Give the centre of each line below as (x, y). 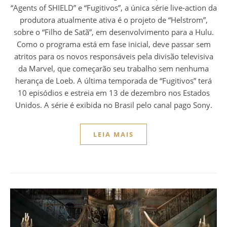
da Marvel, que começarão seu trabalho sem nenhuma (113, 69)
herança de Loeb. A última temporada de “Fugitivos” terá (113, 81)
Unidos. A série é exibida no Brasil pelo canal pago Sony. (113, 105)
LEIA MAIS (113, 135)
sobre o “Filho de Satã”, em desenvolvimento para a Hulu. (113, 32)
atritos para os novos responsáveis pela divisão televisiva (113, 56)
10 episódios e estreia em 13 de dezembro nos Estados (113, 93)
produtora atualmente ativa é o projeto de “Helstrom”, (113, 20)
